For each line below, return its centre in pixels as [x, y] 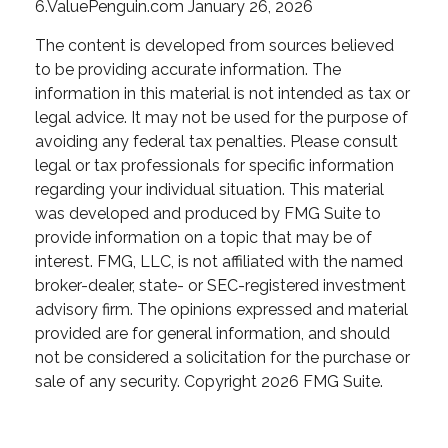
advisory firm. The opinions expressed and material [221, 309]
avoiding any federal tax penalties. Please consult [216, 141]
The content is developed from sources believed [214, 45]
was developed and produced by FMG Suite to [208, 213]
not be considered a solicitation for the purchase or [222, 357]
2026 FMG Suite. [322, 381]
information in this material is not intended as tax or [222, 93]
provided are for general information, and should [212, 333]
